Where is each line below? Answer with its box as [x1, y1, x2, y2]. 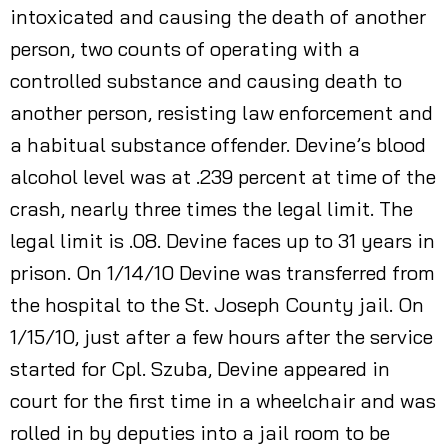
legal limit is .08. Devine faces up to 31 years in [10, 228, 435, 253]
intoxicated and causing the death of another [10, 4, 426, 29]
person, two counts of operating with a [10, 36, 360, 61]
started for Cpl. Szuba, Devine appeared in [10, 356, 390, 381]
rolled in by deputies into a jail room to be [10, 420, 390, 445]
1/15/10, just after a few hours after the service [10, 324, 433, 349]
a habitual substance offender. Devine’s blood [10, 132, 426, 157]
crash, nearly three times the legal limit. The [10, 196, 413, 221]
